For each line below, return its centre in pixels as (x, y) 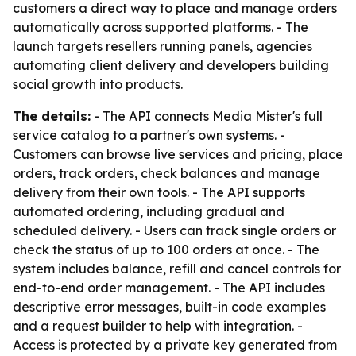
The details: (52, 116)
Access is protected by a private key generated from (175, 345)
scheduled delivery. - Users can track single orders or (174, 230)
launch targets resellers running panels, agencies (163, 46)
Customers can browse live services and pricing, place (178, 154)
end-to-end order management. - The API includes (169, 288)
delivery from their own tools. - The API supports (159, 192)
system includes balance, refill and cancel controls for (177, 269)
